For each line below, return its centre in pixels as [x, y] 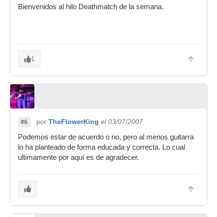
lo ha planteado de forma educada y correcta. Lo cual [101, 147]
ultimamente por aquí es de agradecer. [78, 157]
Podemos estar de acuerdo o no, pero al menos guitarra [106, 137]
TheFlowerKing [74, 122]
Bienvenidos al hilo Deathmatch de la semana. [91, 7]
